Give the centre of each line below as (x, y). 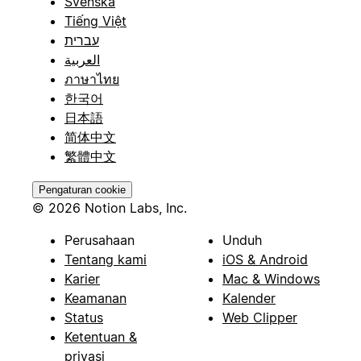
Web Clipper (260, 317)
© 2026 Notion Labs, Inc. (110, 207)
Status (84, 317)
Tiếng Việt (95, 21)
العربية (82, 59)
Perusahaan (100, 240)
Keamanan (95, 298)
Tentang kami (106, 259)
